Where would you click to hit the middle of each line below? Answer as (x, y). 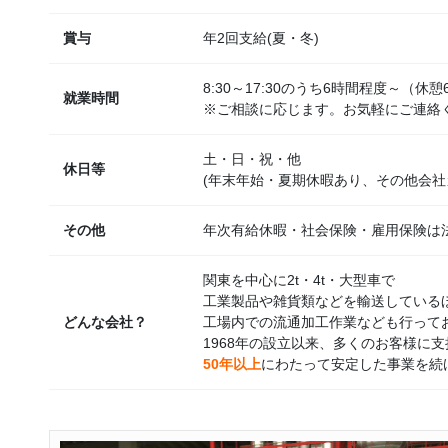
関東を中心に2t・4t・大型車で (299, 280)
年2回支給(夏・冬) (261, 38)
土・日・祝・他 (252, 159)
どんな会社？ (105, 322)
